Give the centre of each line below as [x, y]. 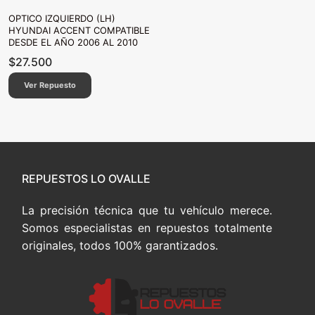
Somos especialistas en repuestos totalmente [147, 227]
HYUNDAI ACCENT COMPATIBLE [79, 31]
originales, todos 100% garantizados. [120, 245]
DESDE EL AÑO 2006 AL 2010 [73, 43]
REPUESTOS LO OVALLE [86, 178]
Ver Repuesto [50, 85]
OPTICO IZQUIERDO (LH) [62, 19]
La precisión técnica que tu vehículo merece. [147, 210]
